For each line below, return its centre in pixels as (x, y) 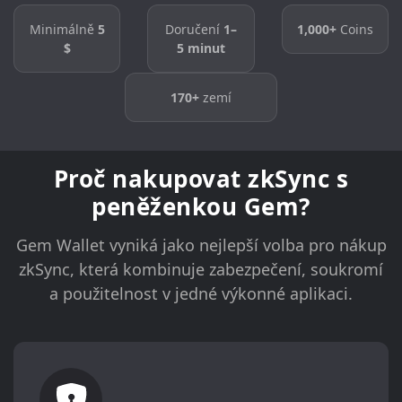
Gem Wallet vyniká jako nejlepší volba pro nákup (201, 245)
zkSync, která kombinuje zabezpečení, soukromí (201, 270)
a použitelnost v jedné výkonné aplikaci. (201, 294)
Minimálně (63, 30)
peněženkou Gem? (201, 207)
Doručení (194, 30)
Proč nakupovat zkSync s (201, 179)
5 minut (201, 48)
